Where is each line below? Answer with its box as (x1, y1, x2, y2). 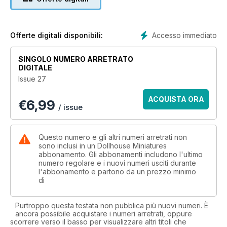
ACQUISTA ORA (147, 94, 204, 103)
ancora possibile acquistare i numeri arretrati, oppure (15, 209, 192, 218)
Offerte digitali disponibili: (10, 30, 103, 40)
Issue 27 (18, 74, 46, 83)
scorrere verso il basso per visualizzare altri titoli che (10, 217, 186, 226)
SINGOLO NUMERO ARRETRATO (18, 54, 133, 63)
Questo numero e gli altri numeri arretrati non (39, 132, 187, 141)
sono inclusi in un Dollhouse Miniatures (39, 141, 167, 150)
